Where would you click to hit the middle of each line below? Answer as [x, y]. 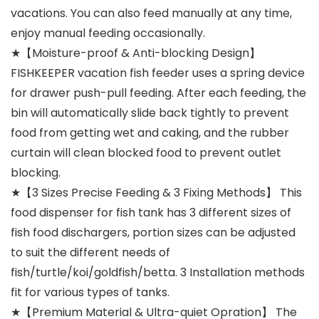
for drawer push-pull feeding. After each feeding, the [158, 93]
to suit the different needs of [90, 253]
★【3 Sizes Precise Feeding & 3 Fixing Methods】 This [156, 193]
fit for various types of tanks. [90, 293]
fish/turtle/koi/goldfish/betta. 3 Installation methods [158, 273]
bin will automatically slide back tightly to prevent [150, 113]
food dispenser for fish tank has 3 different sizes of [151, 213]
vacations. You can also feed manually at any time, [151, 14]
